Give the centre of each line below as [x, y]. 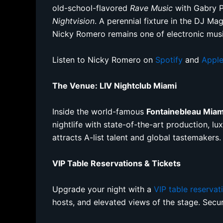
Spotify [169, 59]
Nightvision [74, 21]
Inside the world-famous [100, 111]
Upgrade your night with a [103, 189]
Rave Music [152, 8]
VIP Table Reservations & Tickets [117, 163]
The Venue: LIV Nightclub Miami [115, 85]
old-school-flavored [91, 8]
